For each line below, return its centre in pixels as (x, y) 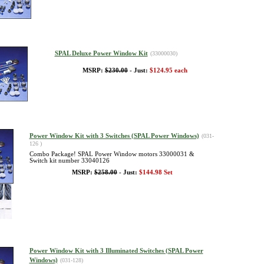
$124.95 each (169, 70)
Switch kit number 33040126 (69, 161)
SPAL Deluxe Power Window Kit (101, 53)
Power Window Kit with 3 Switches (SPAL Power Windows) (114, 136)
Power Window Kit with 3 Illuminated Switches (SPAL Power (116, 251)
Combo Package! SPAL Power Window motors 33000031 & (112, 154)
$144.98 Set (156, 172)
